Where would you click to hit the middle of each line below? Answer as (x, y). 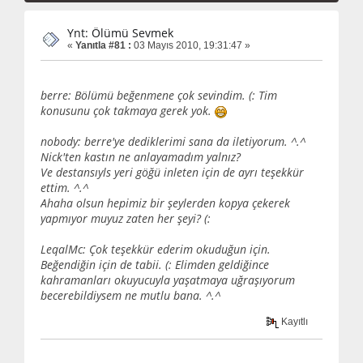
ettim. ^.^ (64, 187)
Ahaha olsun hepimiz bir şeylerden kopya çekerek (165, 203)
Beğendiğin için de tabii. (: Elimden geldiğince (155, 264)
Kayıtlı (294, 322)
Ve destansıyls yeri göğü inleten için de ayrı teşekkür (172, 172)
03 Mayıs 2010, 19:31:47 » (191, 46)
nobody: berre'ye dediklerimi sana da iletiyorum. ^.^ (173, 141)
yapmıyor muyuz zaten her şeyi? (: (126, 218)
